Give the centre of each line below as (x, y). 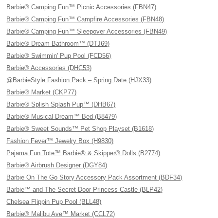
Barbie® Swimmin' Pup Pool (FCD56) (59, 56)
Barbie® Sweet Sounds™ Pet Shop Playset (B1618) (80, 129)
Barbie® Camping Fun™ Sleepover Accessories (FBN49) (87, 31)
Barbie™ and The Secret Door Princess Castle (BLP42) (85, 190)
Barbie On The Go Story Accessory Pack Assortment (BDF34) (94, 177)
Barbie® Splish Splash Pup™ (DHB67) (61, 104)
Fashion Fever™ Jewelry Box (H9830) (60, 141)
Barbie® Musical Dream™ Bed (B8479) (62, 117)
